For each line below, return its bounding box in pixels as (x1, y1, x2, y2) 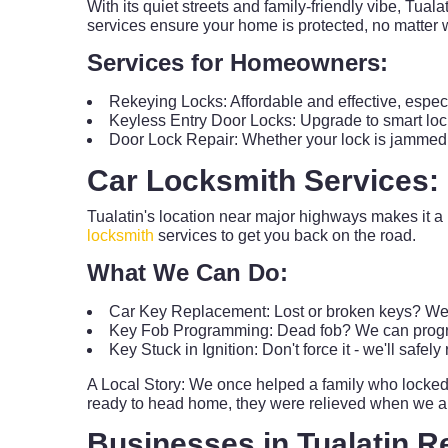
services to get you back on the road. (154, 227, 416, 244)
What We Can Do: (87, 259, 288, 286)
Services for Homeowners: (87, 49, 388, 76)
